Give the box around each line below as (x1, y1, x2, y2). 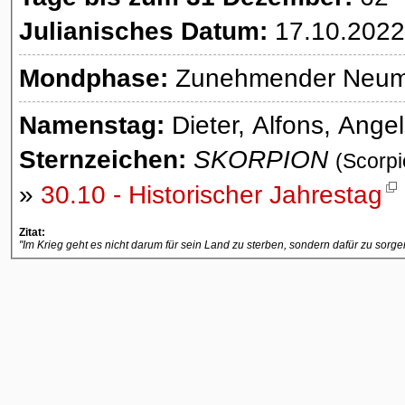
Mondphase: (19, 64, 168, 93)
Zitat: (19, 226, 45, 240)
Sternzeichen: (19, 146, 186, 174)
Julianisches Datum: (19, 17, 268, 46)
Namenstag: (19, 111, 165, 140)
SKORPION (193, 146, 328, 174)
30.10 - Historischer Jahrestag (41, 181, 382, 210)
